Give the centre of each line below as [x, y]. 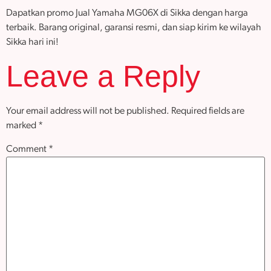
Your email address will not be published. [88, 112]
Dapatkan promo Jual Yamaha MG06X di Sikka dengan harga [127, 13]
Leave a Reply [103, 77]
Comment [27, 150]
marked [22, 126]
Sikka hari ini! [32, 42]
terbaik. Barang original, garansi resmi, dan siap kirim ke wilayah [134, 28]
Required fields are [208, 112]
